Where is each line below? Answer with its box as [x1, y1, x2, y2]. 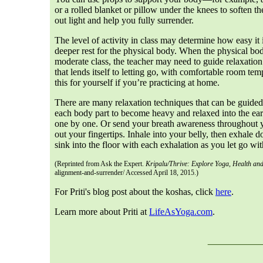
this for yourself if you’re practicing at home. [55, 77, 222, 87]
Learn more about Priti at [55, 207, 149, 217]
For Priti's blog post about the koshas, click [55, 187, 215, 197]
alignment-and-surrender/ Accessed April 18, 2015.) [55, 168, 198, 177]
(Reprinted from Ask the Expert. [55, 160, 146, 168]
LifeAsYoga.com [149, 207, 213, 217]
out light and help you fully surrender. [55, 15, 196, 25]
